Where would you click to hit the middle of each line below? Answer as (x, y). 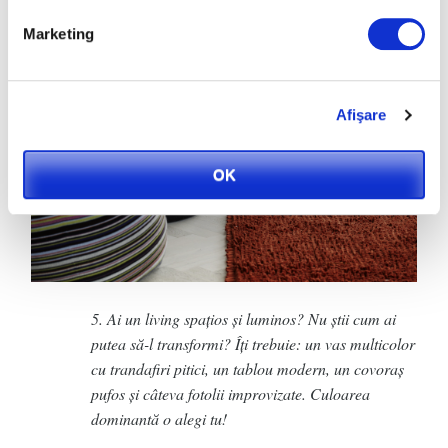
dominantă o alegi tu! (161, 418)
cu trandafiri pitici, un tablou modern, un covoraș (247, 368)
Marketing (58, 33)
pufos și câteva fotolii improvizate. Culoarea (230, 393)
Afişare (361, 115)
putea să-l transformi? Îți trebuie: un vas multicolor (253, 343)
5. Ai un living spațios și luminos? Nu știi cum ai (243, 318)
